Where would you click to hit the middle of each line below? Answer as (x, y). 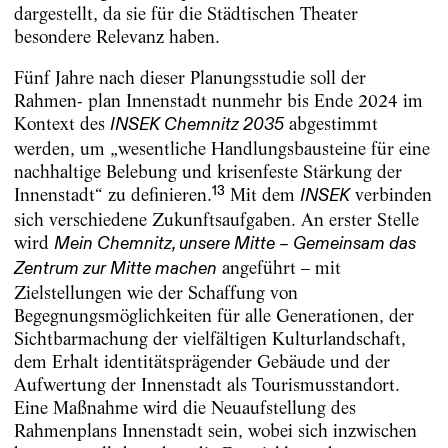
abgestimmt (330, 124)
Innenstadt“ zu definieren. (112, 195)
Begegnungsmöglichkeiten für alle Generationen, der (213, 316)
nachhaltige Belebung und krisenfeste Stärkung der (207, 172)
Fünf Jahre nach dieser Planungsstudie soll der (189, 78)
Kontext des (61, 124)
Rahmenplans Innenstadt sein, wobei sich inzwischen (215, 431)
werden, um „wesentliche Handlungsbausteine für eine (221, 149)
